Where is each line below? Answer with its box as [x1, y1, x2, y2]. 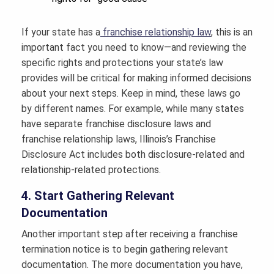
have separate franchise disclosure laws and [21, 118, 211, 130]
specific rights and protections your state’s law [21, 57, 223, 69]
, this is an [211, 26, 253, 39]
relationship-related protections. [21, 164, 161, 176]
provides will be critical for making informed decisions [21, 72, 251, 84]
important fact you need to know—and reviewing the [21, 42, 246, 54]
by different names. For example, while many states [21, 103, 244, 115]
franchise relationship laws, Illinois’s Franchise [21, 133, 216, 146]
